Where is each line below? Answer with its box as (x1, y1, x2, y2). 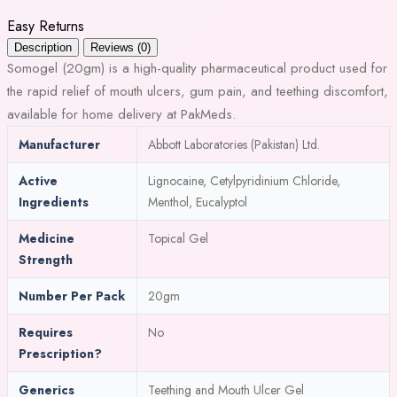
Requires (19, 323, 73, 341)
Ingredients (19, 192, 89, 211)
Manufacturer (19, 135, 100, 153)
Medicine (19, 229, 74, 247)
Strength (19, 250, 73, 269)
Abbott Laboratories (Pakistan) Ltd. (148, 135, 320, 153)
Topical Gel (148, 229, 208, 247)
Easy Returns (7, 15, 84, 36)
